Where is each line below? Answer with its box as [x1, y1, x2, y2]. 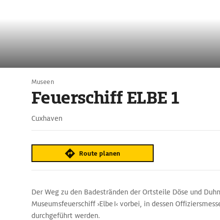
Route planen [79, 149, 121, 158]
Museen [31, 78, 54, 86]
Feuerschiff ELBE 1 [31, 87, 179, 109]
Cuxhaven [31, 114, 62, 123]
